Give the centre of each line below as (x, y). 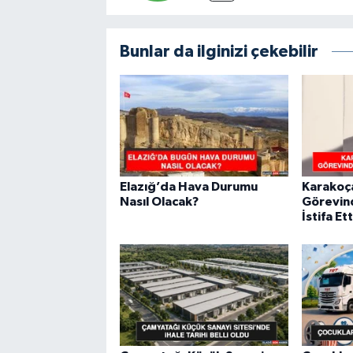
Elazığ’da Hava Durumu (188, 186)
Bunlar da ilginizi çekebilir (219, 52)
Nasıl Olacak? (159, 201)
